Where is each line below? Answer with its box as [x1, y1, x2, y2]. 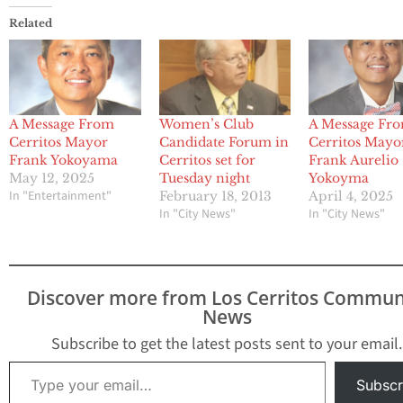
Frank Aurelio [309, 151, 399, 168]
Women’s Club [158, 115, 254, 132]
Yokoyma [309, 169, 370, 186]
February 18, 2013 [158, 187, 272, 204]
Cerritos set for [158, 151, 255, 168]
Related [9, 15, 52, 30]
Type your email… [8, 351, 51, 370]
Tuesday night [158, 169, 250, 186]
